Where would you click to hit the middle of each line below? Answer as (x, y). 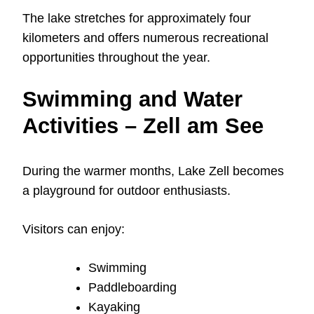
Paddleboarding (132, 288)
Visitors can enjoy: (74, 230)
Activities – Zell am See (143, 126)
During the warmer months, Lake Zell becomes (153, 171)
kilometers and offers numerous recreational (145, 38)
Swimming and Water (132, 100)
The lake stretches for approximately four (137, 19)
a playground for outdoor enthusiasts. (127, 191)
